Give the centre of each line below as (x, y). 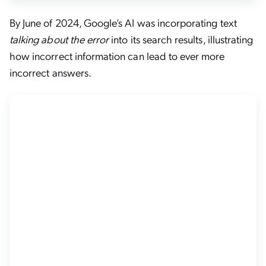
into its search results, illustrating (181, 39)
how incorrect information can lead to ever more (117, 56)
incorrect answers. (50, 72)
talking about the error (59, 39)
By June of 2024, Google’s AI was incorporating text (123, 22)
